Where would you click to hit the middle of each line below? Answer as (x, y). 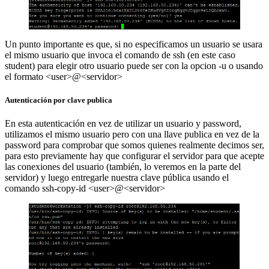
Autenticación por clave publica (59, 100)
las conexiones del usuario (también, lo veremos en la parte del (123, 166)
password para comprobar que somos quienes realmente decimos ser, (134, 145)
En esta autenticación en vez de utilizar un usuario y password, (123, 123)
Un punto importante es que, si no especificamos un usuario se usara (134, 44)
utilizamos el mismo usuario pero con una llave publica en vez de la (132, 134)
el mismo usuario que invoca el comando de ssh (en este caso (120, 55)
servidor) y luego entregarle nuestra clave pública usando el (117, 177)
